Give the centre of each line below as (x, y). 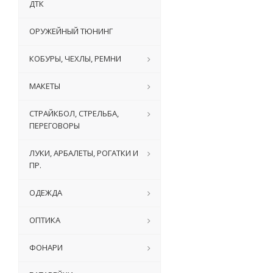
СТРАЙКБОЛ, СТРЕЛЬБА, (74, 113)
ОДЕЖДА (46, 193)
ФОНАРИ (46, 247)
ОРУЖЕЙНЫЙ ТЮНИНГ (71, 31)
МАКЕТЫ (45, 86)
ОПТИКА (45, 220)
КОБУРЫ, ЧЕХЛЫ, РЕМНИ (75, 58)
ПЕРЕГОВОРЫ (55, 126)
